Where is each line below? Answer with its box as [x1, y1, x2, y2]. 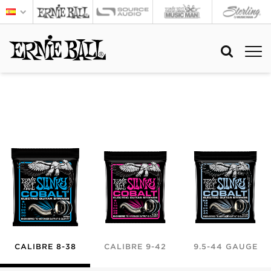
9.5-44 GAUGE [193, 242, 258, 251]
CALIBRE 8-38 [14, 242, 76, 251]
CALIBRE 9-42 [104, 242, 166, 251]
